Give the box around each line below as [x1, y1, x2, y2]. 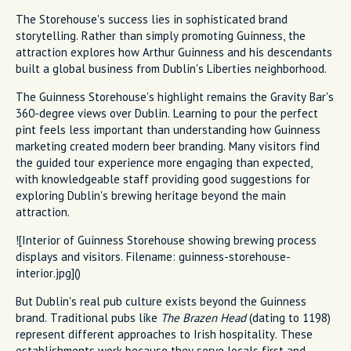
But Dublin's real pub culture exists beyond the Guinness [16, 293, 306, 309]
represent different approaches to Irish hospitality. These [16, 326, 313, 342]
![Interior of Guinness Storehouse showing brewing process [16, 232, 317, 248]
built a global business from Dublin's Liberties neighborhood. [16, 60, 327, 76]
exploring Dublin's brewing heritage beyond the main [16, 187, 286, 203]
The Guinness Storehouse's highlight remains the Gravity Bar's [16, 89, 334, 104]
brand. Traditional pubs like [16, 309, 161, 325]
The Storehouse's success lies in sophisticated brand [16, 11, 288, 27]
